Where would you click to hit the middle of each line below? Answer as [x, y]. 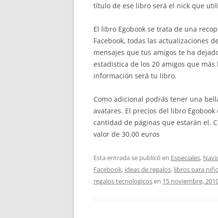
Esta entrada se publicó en [132, 158]
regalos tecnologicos [123, 181]
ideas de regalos [148, 169]
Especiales [185, 158]
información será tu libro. [135, 76]
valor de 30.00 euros [127, 134]
